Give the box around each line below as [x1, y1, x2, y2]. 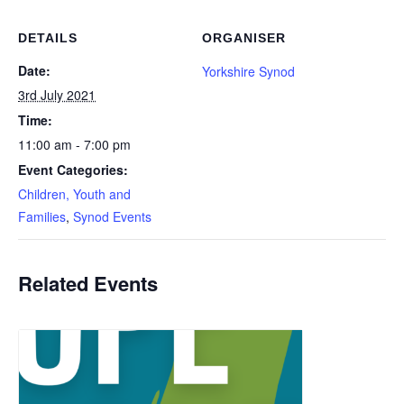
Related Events [18, 269, 158, 298]
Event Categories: [18, 161, 128, 179]
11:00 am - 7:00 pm [18, 135, 131, 154]
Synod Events [73, 207, 151, 226]
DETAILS [18, 31, 78, 46]
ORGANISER [202, 31, 286, 46]
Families [18, 207, 66, 226]
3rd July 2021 [18, 86, 96, 105]
